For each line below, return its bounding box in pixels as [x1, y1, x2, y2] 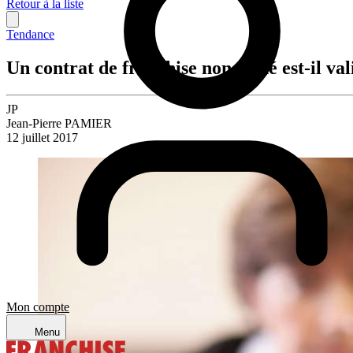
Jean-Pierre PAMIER [6, 116, 112, 130]
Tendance [6, 28, 54, 41]
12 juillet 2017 [6, 130, 78, 144]
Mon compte [6, 299, 69, 314]
